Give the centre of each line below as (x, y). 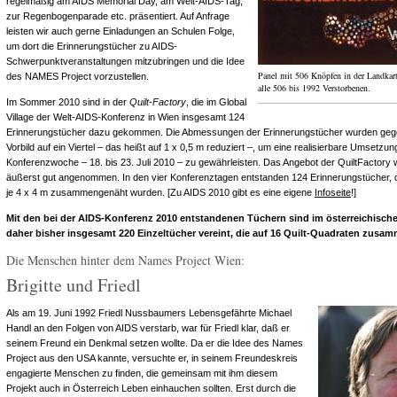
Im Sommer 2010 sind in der (68, 102)
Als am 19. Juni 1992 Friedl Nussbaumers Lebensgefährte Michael (149, 313)
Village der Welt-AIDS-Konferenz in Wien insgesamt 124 (125, 117)
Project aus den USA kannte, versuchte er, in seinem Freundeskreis (152, 358)
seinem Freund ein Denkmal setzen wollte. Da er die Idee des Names (155, 343)
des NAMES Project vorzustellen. (78, 76)
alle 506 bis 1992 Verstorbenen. (314, 88)
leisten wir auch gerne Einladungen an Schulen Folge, (121, 31)
